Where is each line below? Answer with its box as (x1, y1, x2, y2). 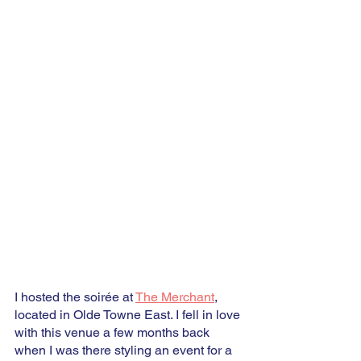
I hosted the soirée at (15, 288, 135, 305)
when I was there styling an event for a (15, 342, 235, 358)
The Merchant (135, 288, 214, 305)
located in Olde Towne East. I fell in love (15, 306, 243, 322)
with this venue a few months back (15, 324, 213, 340)
